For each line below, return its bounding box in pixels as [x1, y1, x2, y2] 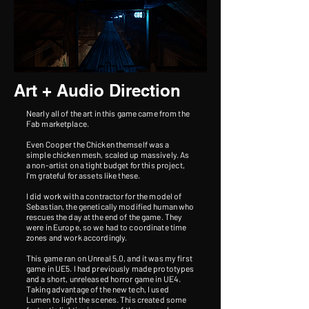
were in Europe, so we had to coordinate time [26, 222, 187, 232]
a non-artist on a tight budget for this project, [26, 160, 185, 170]
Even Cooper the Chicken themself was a [26, 139, 170, 149]
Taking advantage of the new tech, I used [26, 284, 169, 294]
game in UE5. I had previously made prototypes [26, 263, 195, 273]
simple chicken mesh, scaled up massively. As [26, 150, 190, 159]
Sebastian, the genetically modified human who [26, 201, 195, 211]
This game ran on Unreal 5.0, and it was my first [26, 253, 192, 263]
